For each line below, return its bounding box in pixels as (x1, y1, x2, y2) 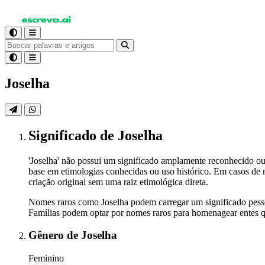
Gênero (28, 229, 67, 242)
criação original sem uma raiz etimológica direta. (28, 176, 208, 187)
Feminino (28, 253, 64, 264)
